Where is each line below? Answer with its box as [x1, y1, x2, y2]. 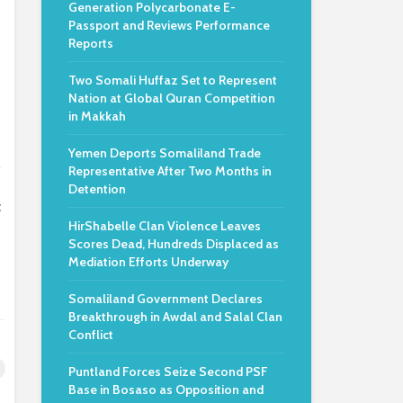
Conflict [68, 327, 113, 343]
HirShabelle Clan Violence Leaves [68, 218, 261, 234]
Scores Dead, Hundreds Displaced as [68, 236, 279, 252]
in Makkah [68, 108, 126, 124]
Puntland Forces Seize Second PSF [68, 363, 268, 380]
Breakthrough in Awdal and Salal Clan [68, 309, 282, 325]
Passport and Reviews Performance [68, 17, 270, 33]
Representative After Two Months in [68, 163, 272, 179]
